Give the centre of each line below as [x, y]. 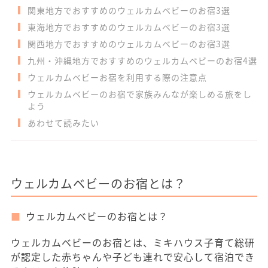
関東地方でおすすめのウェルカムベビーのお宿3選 [129, 10]
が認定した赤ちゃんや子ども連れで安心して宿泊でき [133, 257]
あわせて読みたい [63, 123]
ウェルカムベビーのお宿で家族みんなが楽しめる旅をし [139, 94]
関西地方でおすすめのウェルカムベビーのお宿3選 [129, 44]
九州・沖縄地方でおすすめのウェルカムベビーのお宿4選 [142, 61]
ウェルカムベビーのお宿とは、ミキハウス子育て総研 [133, 243]
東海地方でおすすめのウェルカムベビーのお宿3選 [129, 27]
